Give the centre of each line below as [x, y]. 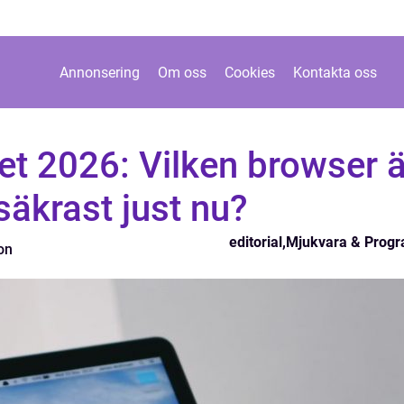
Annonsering [99, 72]
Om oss [182, 72]
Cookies [249, 72]
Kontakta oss [335, 72]
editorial [256, 242]
